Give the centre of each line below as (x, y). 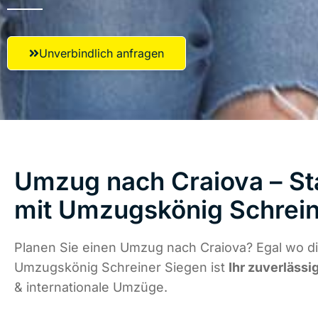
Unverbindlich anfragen (102, 53)
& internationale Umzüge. (91, 287)
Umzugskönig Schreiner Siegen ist (121, 268)
